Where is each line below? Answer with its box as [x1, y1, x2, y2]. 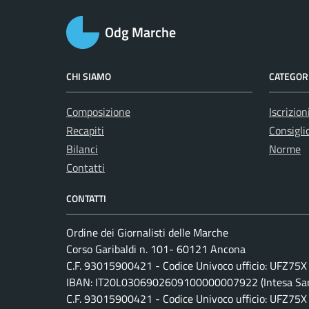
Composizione [66, 103, 130, 120]
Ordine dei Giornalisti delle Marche [66, 224, 228, 241]
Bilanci [66, 141, 98, 157]
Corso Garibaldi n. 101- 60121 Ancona [66, 241, 246, 257]
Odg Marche [105, 21, 176, 43]
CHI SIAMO [66, 69, 111, 83]
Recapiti [66, 122, 104, 139]
